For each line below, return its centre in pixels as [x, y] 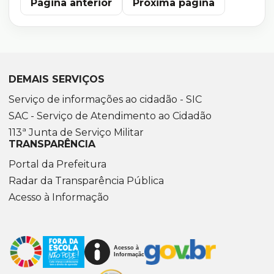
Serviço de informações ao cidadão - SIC [105, 99]
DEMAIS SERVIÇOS [57, 79]
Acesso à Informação [59, 197]
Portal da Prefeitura [57, 164]
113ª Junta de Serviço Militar [76, 132]
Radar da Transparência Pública [86, 181]
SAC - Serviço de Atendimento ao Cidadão [110, 116]
